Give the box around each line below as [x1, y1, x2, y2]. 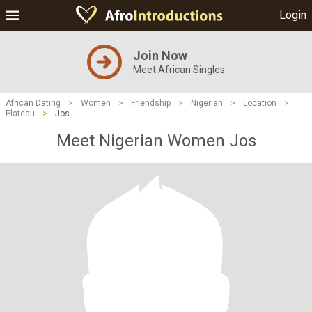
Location [243, 98, 276, 108]
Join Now [133, 48, 187, 63]
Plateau [6, 109, 35, 118]
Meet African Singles [133, 64, 225, 75]
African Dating [6, 98, 61, 108]
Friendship [131, 98, 171, 108]
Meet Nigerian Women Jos [56, 131, 256, 150]
